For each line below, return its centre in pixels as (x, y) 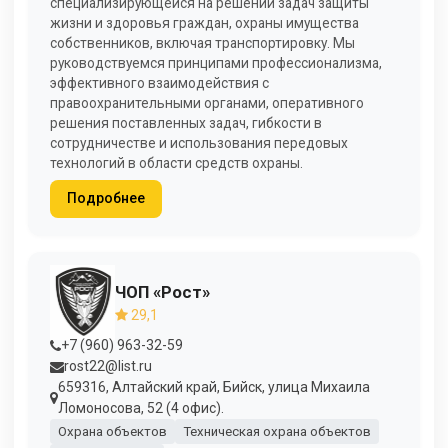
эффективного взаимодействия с (159, 83)
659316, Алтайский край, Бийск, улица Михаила (214, 387)
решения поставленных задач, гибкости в (186, 123)
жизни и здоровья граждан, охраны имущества (204, 23)
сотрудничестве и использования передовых (199, 143)
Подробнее (105, 198)
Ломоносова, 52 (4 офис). (141, 408)
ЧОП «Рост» (162, 291)
